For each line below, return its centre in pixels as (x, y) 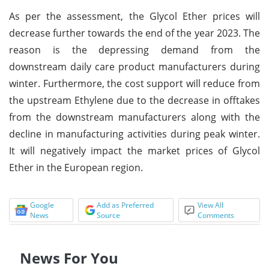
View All (211, 205)
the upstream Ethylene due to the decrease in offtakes (134, 100)
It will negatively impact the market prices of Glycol (134, 150)
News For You (69, 258)
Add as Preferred (125, 205)
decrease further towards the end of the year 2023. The (134, 33)
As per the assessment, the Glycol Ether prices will (134, 16)
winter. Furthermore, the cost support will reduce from (134, 83)
